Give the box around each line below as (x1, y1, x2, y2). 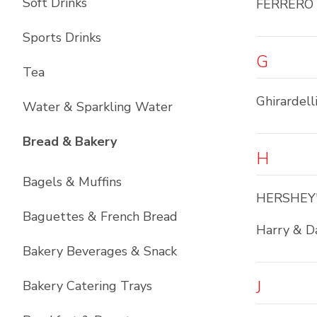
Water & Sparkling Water (23, 98, 173, 115)
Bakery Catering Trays (23, 277, 152, 294)
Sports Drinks (23, 29, 101, 46)
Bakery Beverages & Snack (23, 243, 177, 260)
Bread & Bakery (23, 133, 117, 150)
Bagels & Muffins (23, 173, 122, 190)
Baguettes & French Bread (23, 208, 178, 225)
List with (116, 132, 173, 149)
